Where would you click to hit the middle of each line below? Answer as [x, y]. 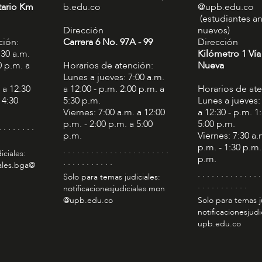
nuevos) [213, 30]
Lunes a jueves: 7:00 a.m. [113, 77]
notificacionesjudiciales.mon [114, 188]
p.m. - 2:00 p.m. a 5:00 [108, 124]
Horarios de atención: [108, 65]
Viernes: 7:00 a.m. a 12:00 [114, 112]
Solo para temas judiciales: [111, 177]
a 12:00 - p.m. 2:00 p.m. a [113, 89]
